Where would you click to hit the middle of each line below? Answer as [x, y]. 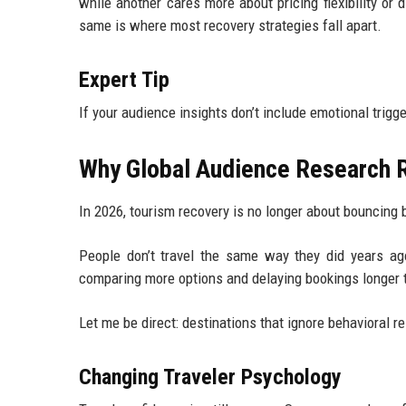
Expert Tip [124, 80]
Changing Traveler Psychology [210, 377]
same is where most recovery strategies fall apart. [230, 26]
